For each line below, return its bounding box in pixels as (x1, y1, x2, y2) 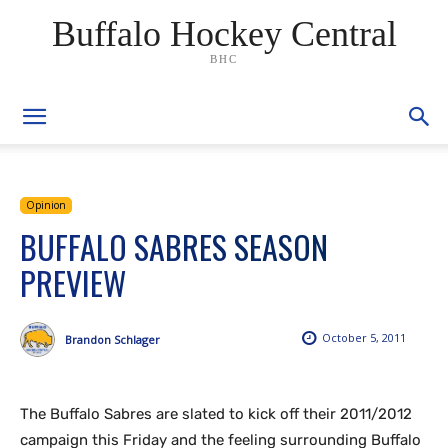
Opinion (26, 198, 66, 212)
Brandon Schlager (65, 331, 160, 347)
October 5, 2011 (322, 330, 406, 346)
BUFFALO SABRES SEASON (20, 223, 328, 270)
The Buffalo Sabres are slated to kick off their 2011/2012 (20, 405, 412, 423)
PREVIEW (20, 259, 126, 306)
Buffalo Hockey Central (51, 13, 397, 54)
